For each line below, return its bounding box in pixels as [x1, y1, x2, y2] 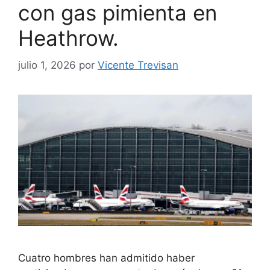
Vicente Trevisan [98, 58, 178, 71]
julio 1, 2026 [18, 58, 76, 71]
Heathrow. [18, 25, 119, 51]
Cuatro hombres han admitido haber [18, 251, 195, 264]
